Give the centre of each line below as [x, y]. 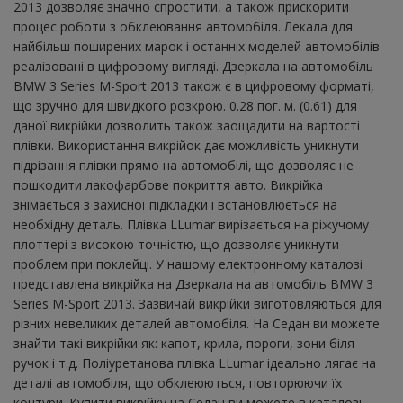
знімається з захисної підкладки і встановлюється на [175, 204]
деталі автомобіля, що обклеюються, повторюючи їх [178, 382]
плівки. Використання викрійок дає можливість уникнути [186, 145]
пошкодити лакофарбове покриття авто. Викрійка [168, 184]
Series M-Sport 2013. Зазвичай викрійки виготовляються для [197, 303]
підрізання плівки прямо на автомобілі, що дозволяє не [184, 165]
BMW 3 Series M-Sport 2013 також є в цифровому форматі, [194, 85]
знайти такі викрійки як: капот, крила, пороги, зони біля [184, 343]
